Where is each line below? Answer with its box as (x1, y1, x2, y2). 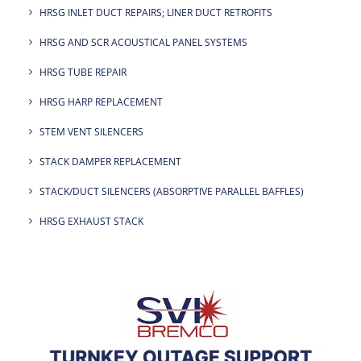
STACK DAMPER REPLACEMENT (39, 155, 181, 168)
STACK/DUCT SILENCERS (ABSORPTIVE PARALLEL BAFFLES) (39, 185, 304, 198)
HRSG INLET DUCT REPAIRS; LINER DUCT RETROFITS (39, 6, 272, 19)
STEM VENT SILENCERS (39, 125, 143, 139)
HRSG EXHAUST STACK (39, 214, 143, 228)
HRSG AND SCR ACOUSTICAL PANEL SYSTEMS (39, 35, 247, 49)
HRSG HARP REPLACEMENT (39, 95, 163, 109)
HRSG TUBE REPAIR (39, 65, 127, 79)
